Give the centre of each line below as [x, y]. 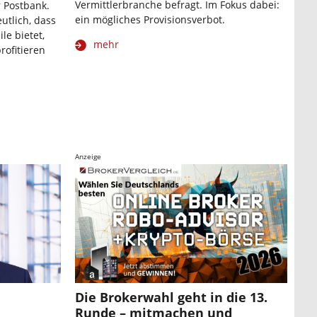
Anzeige [88, 156]
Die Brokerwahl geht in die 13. [171, 298]
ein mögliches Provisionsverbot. [150, 20]
